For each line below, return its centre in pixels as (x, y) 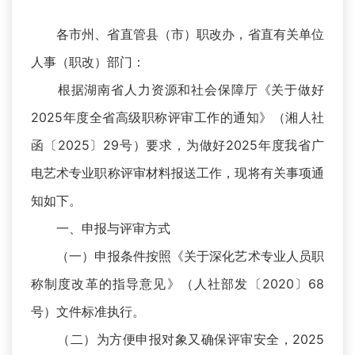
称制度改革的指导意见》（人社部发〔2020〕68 (177, 284)
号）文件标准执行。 (88, 312)
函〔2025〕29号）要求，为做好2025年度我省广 (177, 145)
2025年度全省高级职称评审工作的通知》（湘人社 (177, 118)
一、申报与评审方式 (101, 229)
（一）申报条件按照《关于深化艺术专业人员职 (177, 256)
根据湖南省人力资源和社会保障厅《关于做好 (177, 90)
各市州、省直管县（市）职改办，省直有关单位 (177, 34)
